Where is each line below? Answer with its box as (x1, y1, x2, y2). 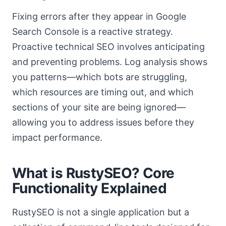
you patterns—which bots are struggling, (12, 72, 187, 82)
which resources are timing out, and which (12, 87, 194, 97)
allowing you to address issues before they (12, 117, 194, 128)
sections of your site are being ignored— (12, 102, 186, 112)
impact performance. (12, 132, 102, 143)
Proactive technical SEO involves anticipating (12, 41, 205, 52)
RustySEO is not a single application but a (12, 207, 189, 217)
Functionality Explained (12, 180, 167, 197)
